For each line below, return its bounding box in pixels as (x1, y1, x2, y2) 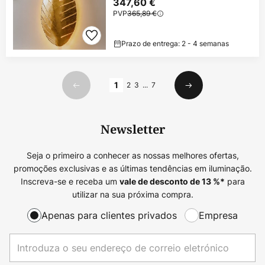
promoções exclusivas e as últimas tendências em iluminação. (13, 162, 252, 174)
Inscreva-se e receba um (20, 175, 119, 187)
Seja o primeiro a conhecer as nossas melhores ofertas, (26, 149, 239, 161)
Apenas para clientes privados (41, 208, 177, 222)
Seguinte (188, 86, 218, 96)
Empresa (199, 208, 238, 222)
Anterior (75, 86, 102, 96)
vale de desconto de (119, 176, 202, 186)
